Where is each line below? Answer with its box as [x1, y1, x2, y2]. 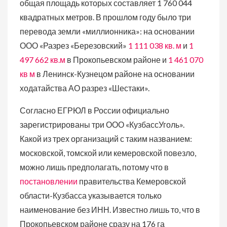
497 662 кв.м [20, 55, 65, 64]
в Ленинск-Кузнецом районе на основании [35, 69, 195, 79]
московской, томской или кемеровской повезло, [20, 148, 196, 158]
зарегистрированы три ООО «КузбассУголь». [20, 120, 184, 129]
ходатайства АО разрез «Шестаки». [20, 83, 149, 93]
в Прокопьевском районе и [65, 55, 168, 64]
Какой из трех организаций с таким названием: [20, 134, 192, 143]
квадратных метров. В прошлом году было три [20, 12, 191, 22]
